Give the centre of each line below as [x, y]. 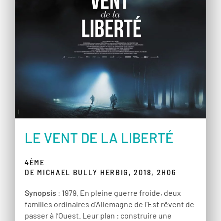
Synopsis [40, 192]
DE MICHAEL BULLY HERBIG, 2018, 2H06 [101, 172]
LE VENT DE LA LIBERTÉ [99, 137]
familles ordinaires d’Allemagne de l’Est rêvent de [110, 204]
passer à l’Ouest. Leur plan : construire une [98, 215]
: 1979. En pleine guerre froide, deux [119, 192]
